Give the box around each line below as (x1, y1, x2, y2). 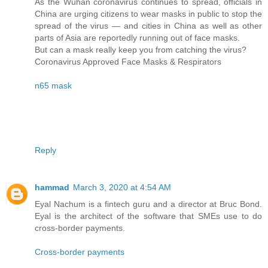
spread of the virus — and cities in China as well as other (35, 21, 262, 31)
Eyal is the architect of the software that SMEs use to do (35, 211, 262, 221)
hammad (35, 182, 69, 193)
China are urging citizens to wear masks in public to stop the (35, 9, 262, 19)
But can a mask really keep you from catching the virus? (35, 45, 246, 55)
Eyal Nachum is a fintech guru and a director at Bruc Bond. (35, 199, 262, 209)
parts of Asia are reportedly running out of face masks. (35, 33, 240, 43)
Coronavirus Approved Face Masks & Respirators (35, 57, 221, 67)
